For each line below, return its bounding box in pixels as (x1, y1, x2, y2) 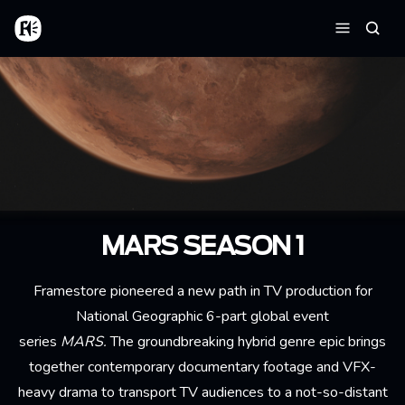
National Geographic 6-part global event (76, 306, 329, 326)
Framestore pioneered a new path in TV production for (33, 280, 372, 301)
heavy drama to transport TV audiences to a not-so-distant (17, 381, 388, 402)
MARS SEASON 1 (100, 234, 305, 260)
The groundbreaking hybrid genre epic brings (107, 331, 386, 352)
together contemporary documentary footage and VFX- (29, 356, 376, 377)
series (19, 331, 61, 352)
